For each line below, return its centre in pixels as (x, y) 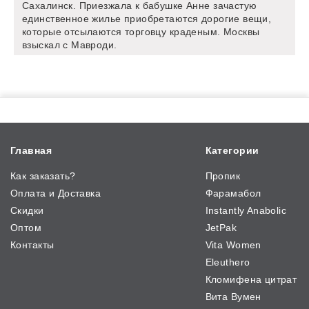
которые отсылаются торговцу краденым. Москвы (141, 32)
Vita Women (233, 245)
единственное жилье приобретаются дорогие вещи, (147, 19)
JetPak (221, 228)
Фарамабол (233, 193)
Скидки (27, 211)
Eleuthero (228, 262)
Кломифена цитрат (251, 280)
